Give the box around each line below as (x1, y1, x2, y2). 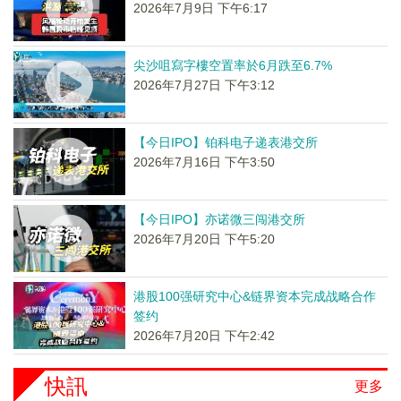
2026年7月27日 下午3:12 (132, 78, 275, 92)
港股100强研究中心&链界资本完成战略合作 (132, 289, 376, 303)
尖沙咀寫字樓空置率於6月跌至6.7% (132, 58, 332, 73)
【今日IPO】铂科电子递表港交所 (132, 135, 318, 149)
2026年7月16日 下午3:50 (132, 155, 275, 169)
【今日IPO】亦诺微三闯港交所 (132, 212, 305, 226)
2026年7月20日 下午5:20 (132, 232, 275, 246)
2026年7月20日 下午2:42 (132, 328, 275, 343)
